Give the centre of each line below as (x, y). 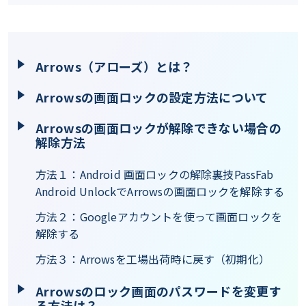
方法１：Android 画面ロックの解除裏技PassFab (155, 174)
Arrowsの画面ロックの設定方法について (152, 97)
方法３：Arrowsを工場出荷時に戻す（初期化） (153, 259)
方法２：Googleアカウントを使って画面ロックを (159, 217)
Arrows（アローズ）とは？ (114, 66)
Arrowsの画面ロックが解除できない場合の (159, 128)
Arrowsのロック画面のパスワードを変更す (159, 291)
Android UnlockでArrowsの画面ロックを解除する (160, 191)
